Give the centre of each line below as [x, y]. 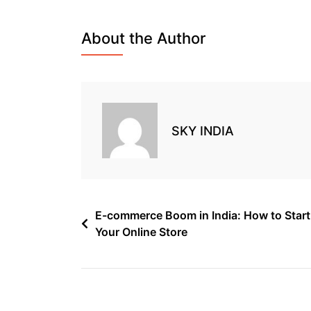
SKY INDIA [203, 131]
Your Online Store [141, 232]
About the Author [143, 38]
